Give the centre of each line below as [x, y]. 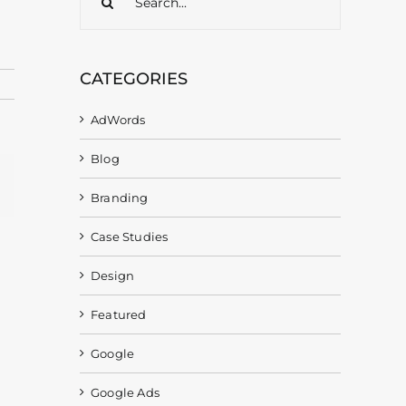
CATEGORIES [134, 79]
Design [113, 275]
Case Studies [130, 236]
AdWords [118, 119]
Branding [120, 197]
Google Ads [125, 392]
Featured [119, 314]
